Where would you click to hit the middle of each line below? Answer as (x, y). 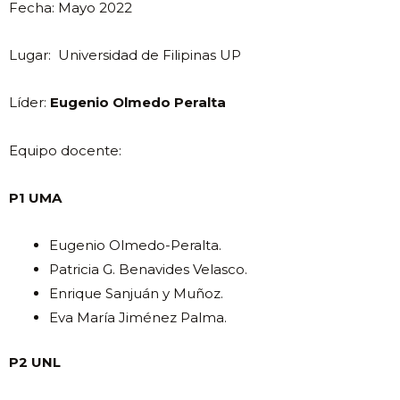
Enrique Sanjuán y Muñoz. (138, 294)
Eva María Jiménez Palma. (140, 318)
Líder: (29, 103)
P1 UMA (35, 197)
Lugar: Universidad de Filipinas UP (127, 55)
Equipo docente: (65, 150)
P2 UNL (35, 362)
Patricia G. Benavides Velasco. (150, 270)
